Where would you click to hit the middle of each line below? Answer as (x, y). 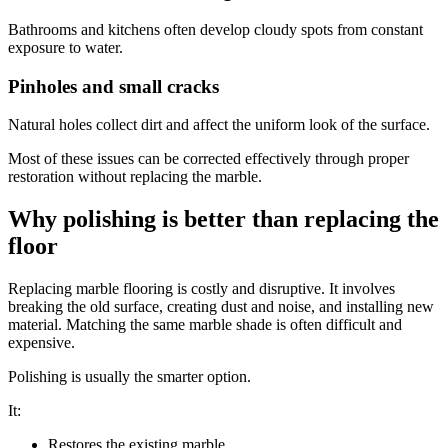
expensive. (41, 343)
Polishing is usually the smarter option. (129, 377)
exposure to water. (65, 47)
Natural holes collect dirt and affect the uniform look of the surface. (219, 125)
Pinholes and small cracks (113, 86)
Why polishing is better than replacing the (223, 219)
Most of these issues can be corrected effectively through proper (208, 159)
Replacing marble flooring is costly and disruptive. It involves (201, 289)
